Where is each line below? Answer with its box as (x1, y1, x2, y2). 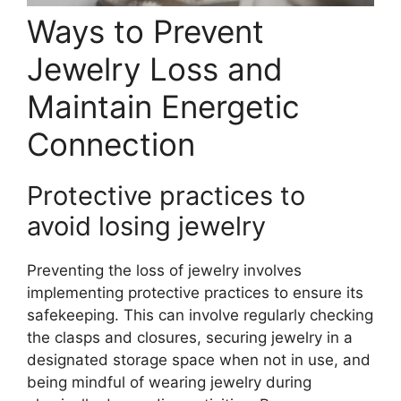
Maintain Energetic (27, 87, 300, 125)
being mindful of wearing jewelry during (27, 372, 311, 391)
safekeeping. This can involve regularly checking (27, 305, 373, 324)
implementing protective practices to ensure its (27, 283, 363, 302)
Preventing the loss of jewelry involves (27, 260, 302, 279)
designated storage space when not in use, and (27, 350, 371, 369)
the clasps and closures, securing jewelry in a (27, 328, 353, 346)
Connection (27, 124, 195, 163)
